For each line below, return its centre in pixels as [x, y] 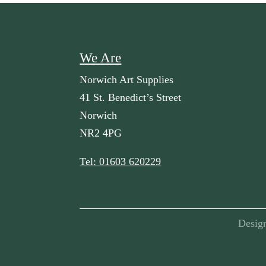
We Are [101, 58]
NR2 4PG [101, 133]
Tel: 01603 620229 [121, 161]
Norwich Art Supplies [127, 79]
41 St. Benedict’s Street [131, 97]
